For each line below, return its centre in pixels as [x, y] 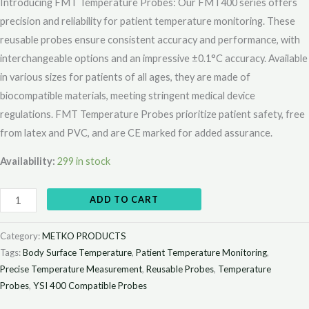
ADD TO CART [124, 199]
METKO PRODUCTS [84, 236]
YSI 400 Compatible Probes [90, 286]
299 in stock [84, 161]
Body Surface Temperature [77, 252]
